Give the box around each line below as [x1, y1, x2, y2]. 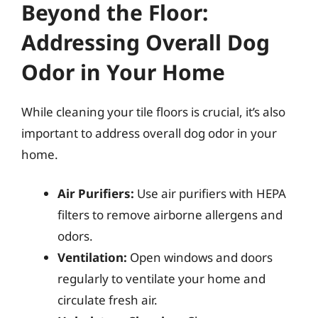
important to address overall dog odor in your [21, 124, 277, 141]
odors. [57, 228, 93, 244]
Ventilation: [57, 249, 127, 265]
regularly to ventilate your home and [57, 270, 265, 287]
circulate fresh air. [57, 292, 158, 308]
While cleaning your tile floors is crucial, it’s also [21, 103, 285, 120]
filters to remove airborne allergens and [57, 207, 283, 223]
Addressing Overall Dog [21, 27, 270, 57]
